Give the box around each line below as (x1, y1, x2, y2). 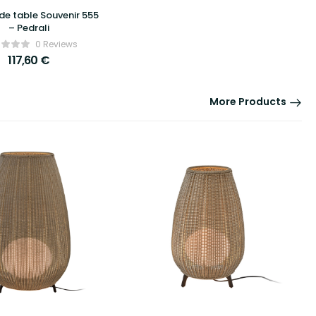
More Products (209, 94, 286, 109)
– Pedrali (8, 20, 49, 35)
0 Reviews (35, 37, 78, 50)
